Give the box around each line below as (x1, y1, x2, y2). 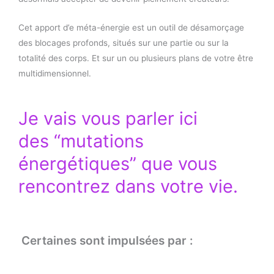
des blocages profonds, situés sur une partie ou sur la (18, 37, 229, 48)
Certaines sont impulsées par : (18, 233, 193, 248)
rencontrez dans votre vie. (18, 175, 238, 197)
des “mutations (18, 130, 144, 152)
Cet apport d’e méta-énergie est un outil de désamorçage (18, 22, 244, 32)
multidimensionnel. (18, 68, 91, 78)
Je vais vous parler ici (18, 107, 198, 129)
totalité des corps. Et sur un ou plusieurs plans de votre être (18, 53, 253, 63)
